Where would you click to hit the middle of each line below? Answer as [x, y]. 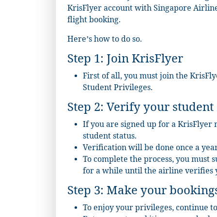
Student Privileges [117, 89]
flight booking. [94, 21]
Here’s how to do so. [105, 40]
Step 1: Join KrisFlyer [125, 61]
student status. [110, 137]
